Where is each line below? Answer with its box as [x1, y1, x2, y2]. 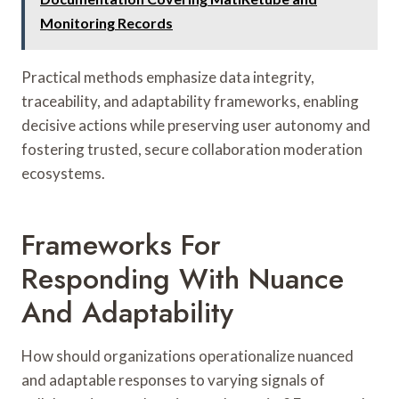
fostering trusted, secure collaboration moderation [21, 139, 362, 159]
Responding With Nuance [21, 257, 344, 299]
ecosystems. [21, 163, 105, 183]
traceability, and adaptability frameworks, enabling [21, 91, 359, 110]
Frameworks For [21, 224, 221, 265]
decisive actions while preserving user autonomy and [21, 115, 370, 134]
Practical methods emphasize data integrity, [21, 67, 314, 86]
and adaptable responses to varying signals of [21, 370, 325, 389]
